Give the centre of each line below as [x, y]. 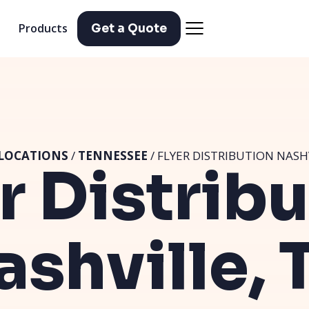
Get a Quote [129, 28]
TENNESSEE [112, 156]
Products [43, 29]
